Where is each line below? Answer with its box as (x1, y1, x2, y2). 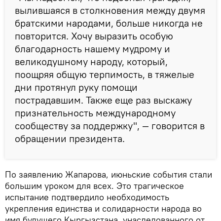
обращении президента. (15, 132, 125, 145)
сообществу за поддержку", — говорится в (15, 119, 205, 132)
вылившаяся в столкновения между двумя (15, 4, 205, 17)
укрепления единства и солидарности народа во (5, 203, 202, 215)
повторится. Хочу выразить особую (15, 30, 173, 42)
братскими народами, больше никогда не (15, 17, 203, 30)
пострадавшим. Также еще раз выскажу (15, 94, 192, 107)
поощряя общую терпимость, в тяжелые (15, 68, 194, 81)
